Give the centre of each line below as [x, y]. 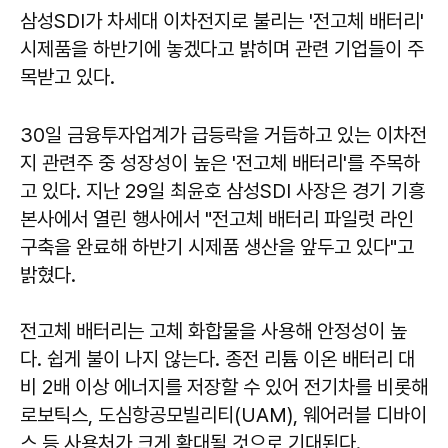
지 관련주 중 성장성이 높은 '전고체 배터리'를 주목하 [220, 163]
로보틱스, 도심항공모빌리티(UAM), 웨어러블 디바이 [223, 415]
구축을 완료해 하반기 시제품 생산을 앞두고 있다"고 [217, 247]
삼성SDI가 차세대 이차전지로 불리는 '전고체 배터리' [222, 21]
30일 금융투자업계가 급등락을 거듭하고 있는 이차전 [223, 135]
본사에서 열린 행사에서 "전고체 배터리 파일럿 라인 [217, 219]
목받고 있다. [70, 77]
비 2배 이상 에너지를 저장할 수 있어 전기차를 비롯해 [224, 387]
